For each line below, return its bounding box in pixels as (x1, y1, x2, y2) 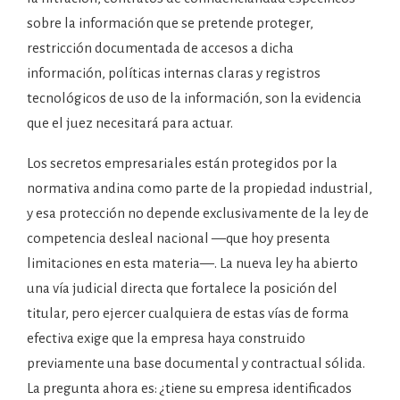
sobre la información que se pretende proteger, (27, 15, 313, 30)
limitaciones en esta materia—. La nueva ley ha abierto (27, 255, 358, 271)
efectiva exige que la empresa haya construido (27, 330, 305, 346)
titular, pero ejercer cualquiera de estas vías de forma (27, 305, 349, 321)
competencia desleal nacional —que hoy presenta (27, 230, 330, 246)
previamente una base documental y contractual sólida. (27, 355, 365, 371)
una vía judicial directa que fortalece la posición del (27, 280, 337, 296)
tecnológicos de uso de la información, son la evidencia (27, 90, 362, 105)
